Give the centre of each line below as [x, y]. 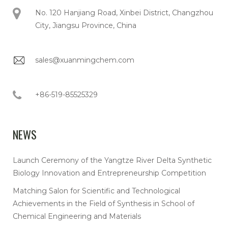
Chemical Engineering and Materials [77, 216]
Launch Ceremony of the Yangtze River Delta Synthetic [112, 160]
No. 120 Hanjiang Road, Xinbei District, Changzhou [124, 13]
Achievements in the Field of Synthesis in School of [104, 204]
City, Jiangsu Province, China [86, 25]
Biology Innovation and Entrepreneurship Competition [109, 173]
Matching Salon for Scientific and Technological [96, 191]
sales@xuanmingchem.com [85, 60]
